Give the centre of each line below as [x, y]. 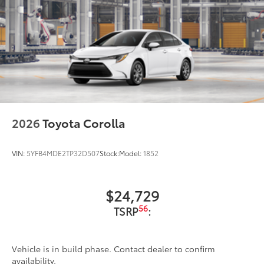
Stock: [109, 153]
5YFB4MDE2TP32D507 [63, 153]
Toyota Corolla [84, 122]
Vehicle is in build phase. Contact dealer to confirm [113, 248]
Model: [131, 153]
